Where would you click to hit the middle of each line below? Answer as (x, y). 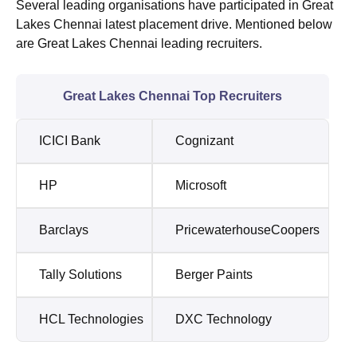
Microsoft (201, 185)
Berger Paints (214, 274)
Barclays (64, 229)
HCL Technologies (91, 319)
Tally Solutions (80, 274)
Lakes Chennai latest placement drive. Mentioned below (174, 24)
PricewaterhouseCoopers (247, 229)
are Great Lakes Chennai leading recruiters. (139, 43)
